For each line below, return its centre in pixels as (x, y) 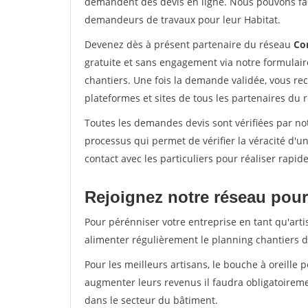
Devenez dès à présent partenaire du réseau (189, 44)
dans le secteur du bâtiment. (151, 300)
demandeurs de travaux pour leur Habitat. (183, 20)
